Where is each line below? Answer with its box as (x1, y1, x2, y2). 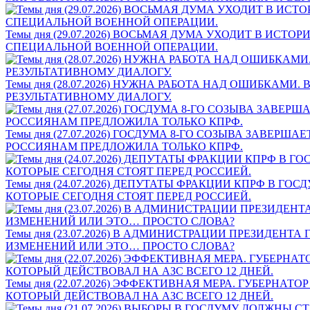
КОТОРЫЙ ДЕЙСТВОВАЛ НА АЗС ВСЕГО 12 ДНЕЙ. (6, 289, 273, 302)
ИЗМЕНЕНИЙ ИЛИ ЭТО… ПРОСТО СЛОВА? (6, 239, 235, 252)
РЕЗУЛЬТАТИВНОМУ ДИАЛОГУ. (6, 90, 172, 102)
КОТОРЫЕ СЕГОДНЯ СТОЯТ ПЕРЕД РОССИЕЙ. (6, 190, 251, 202)
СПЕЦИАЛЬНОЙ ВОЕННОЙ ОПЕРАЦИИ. (6, 40, 218, 53)
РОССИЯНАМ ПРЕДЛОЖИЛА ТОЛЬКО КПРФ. (6, 140, 243, 152)
